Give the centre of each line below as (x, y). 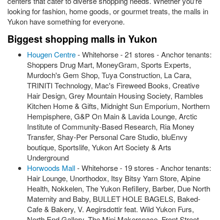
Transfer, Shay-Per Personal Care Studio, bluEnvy (107, 137)
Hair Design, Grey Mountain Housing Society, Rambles (115, 96)
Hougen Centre (51, 54)
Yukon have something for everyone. (66, 21)
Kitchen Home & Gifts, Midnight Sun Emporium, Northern (118, 106)
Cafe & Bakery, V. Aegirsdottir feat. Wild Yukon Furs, (110, 209)
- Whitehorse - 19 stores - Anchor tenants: (143, 168)
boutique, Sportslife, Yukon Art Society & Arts (99, 147)
